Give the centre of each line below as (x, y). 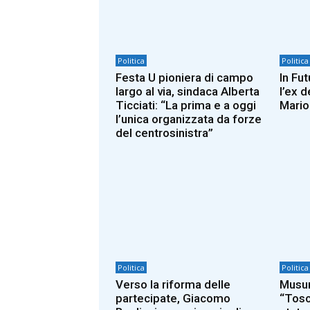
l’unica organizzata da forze (189, 119)
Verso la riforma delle (173, 285)
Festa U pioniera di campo (184, 77)
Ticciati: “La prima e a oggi (186, 105)
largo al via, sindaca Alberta (188, 91)
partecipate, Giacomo (173, 299)
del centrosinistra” (164, 133)
